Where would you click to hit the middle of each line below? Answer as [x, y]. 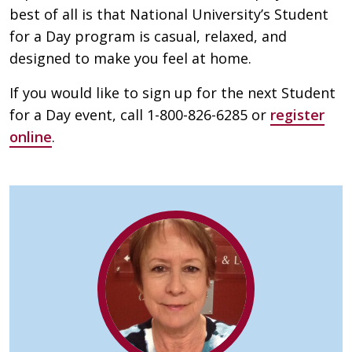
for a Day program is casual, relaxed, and [148, 36]
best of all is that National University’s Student [169, 14]
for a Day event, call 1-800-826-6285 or [140, 114]
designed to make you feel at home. [130, 58]
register [297, 114]
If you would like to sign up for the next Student [172, 92]
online [31, 136]
